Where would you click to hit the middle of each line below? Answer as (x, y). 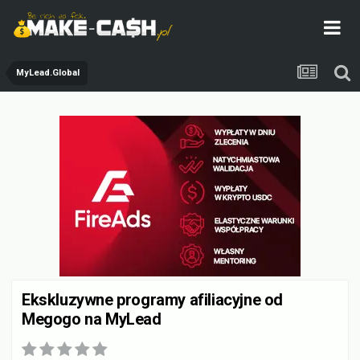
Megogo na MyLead (92, 319)
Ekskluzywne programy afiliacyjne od (153, 300)
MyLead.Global (48, 72)
